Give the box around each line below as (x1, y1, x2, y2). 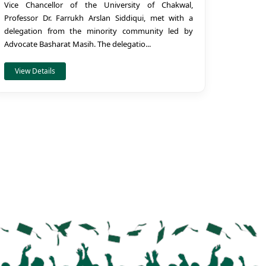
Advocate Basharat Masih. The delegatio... (4, 39, 151, 49)
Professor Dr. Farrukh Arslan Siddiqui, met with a (4, 12, 193, 23)
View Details (15, 66, 55, 76)
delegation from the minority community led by (4, 26, 193, 36)
